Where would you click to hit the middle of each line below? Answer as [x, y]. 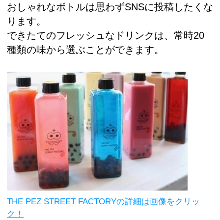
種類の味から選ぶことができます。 [85, 49]
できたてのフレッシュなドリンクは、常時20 [106, 35]
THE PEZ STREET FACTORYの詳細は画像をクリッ [103, 201]
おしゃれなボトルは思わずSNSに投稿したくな [110, 7]
